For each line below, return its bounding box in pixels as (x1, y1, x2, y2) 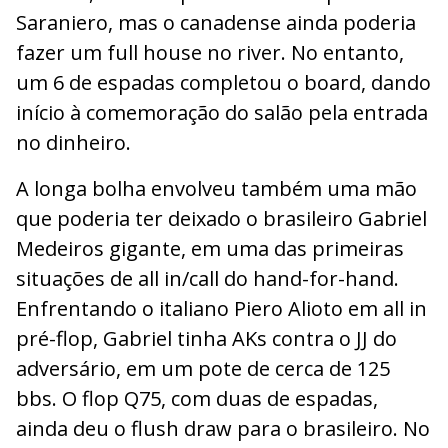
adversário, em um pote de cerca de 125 (16, 355, 390, 383)
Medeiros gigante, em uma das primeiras (16, 235, 404, 263)
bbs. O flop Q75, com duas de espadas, (16, 385, 378, 413)
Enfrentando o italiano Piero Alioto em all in (16, 295, 427, 323)
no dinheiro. (16, 129, 131, 157)
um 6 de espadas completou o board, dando (16, 69, 431, 97)
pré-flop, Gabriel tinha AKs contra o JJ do (16, 325, 397, 353)
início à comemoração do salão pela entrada (16, 99, 428, 127)
